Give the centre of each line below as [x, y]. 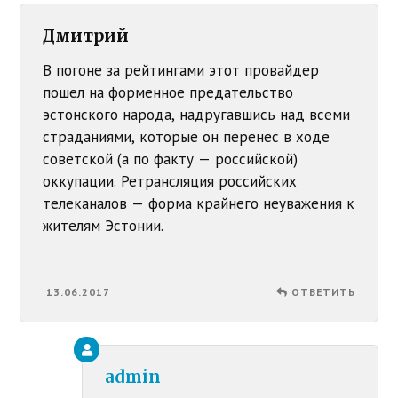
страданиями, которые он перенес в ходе [187, 137]
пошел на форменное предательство [168, 93]
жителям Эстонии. [103, 226]
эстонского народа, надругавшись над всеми [197, 115]
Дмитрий [86, 36]
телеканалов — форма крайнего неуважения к [199, 204]
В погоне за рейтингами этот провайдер [181, 71]
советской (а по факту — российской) [171, 159]
